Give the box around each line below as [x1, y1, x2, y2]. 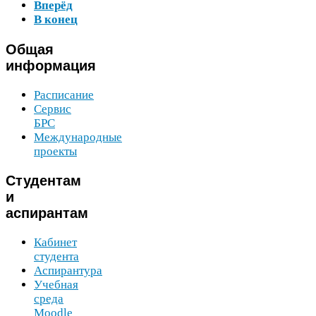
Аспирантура [34, 264, 102, 278]
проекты [34, 144, 77, 158]
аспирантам [6, 205, 88, 221]
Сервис [34, 102, 71, 116]
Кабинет [34, 236, 77, 250]
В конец [34, 13, 78, 27]
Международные [34, 130, 122, 144]
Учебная [34, 278, 78, 292]
